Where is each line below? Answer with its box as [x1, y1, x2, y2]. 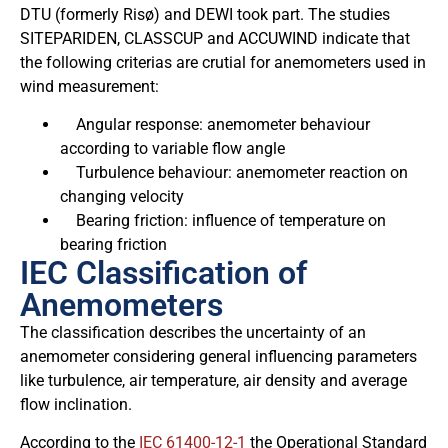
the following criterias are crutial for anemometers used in [20, 52, 426, 72]
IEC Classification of [20, 253, 307, 292]
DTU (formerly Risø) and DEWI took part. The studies [20, 4, 390, 24]
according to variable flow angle [60, 138, 285, 158]
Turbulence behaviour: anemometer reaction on [60, 162, 408, 182]
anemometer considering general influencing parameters [20, 346, 417, 366]
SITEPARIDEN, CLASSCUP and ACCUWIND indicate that [20, 28, 410, 48]
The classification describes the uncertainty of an [20, 322, 366, 342]
